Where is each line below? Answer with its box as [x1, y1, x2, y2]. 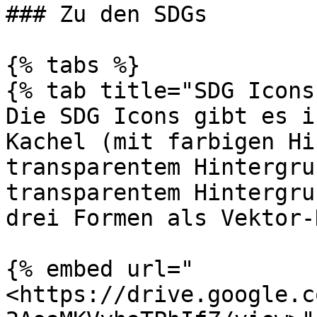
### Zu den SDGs [6, 1, 207, 27]
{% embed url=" [6, 256, 194, 282]
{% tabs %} [6, 52, 140, 78]
